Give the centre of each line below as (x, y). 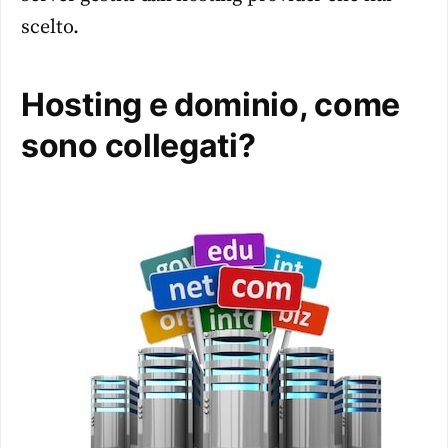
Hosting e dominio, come (211, 105)
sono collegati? (138, 146)
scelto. (50, 28)
